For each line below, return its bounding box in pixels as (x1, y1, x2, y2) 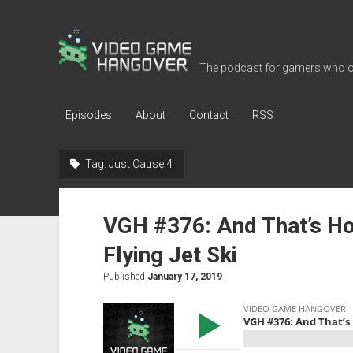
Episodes (65, 108, 112, 121)
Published (102, 270, 147, 282)
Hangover (58, 71, 132, 90)
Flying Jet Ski (102, 241, 237, 268)
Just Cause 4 (108, 157, 173, 170)
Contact (188, 108, 229, 121)
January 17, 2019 (147, 270, 222, 282)
